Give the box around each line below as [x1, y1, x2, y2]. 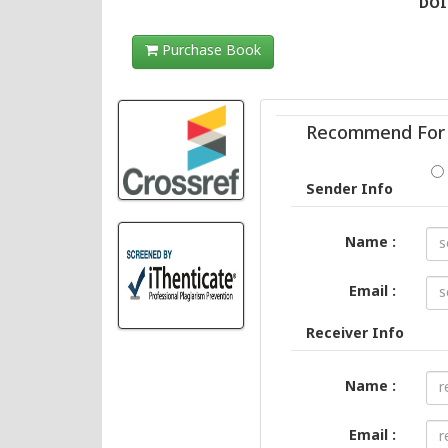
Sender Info [306, 181, 394, 201]
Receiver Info [306, 325, 405, 345]
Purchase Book [158, 42, 261, 62]
